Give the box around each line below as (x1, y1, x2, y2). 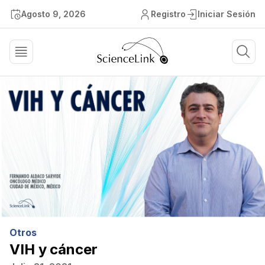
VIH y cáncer (9, 241, 98, 258)
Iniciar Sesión (198, 9, 256, 19)
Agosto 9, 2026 (21, 9, 86, 19)
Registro (151, 9, 186, 19)
